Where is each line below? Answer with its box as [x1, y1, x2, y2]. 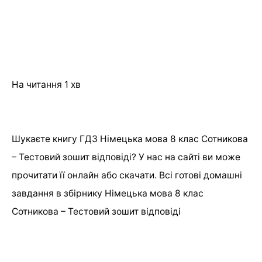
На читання [12, 78, 62, 90]
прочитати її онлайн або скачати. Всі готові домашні [12, 169, 242, 181]
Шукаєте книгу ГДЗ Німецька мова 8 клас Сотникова [12, 133, 248, 144]
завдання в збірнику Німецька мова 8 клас [12, 187, 204, 199]
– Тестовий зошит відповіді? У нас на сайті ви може [12, 151, 240, 163]
